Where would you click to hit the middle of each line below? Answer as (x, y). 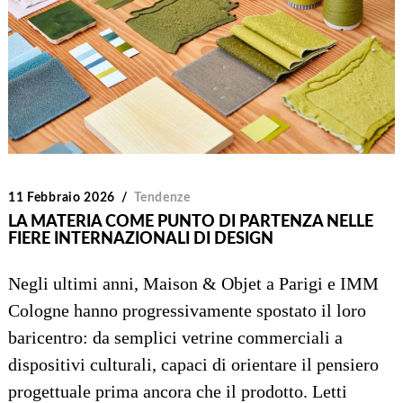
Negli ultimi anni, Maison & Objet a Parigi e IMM (193, 283)
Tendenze (162, 197)
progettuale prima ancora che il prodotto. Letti (177, 391)
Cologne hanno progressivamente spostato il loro (187, 310)
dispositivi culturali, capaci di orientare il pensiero (193, 364)
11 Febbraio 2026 (62, 197)
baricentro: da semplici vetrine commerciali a (175, 337)
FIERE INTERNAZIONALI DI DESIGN (140, 239)
